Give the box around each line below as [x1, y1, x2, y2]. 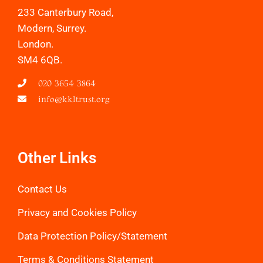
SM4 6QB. [18, 53, 62, 66]
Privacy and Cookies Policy [18, 206, 137, 218]
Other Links [18, 149, 96, 167]
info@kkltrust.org [35, 93, 110, 105]
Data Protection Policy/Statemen [18, 230, 164, 242]
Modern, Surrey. [18, 22, 86, 34]
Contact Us [18, 183, 67, 195]
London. [18, 38, 53, 50]
